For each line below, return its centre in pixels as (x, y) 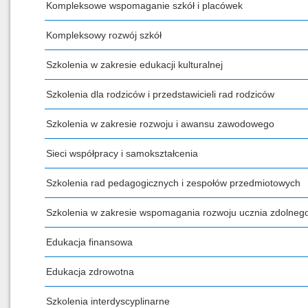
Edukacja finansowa (89, 242)
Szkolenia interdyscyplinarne (108, 301)
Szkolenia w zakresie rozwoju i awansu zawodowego (160, 124)
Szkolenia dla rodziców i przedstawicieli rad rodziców (160, 94)
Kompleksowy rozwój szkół (104, 35)
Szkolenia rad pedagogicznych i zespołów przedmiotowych (173, 183)
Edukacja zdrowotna (90, 272)
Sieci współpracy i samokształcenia (122, 153)
